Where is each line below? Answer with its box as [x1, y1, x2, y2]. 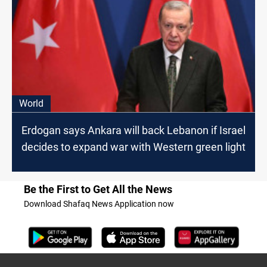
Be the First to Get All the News [24, 182, 172, 195]
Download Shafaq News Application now [24, 198, 174, 209]
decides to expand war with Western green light [21, 140, 246, 153]
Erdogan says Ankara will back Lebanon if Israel [21, 123, 246, 136]
